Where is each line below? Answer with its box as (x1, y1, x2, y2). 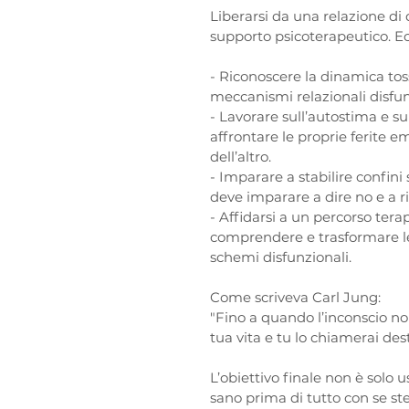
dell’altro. (210, 148, 278, 165)
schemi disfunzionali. (210, 248, 359, 266)
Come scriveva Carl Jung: (210, 288, 388, 306)
